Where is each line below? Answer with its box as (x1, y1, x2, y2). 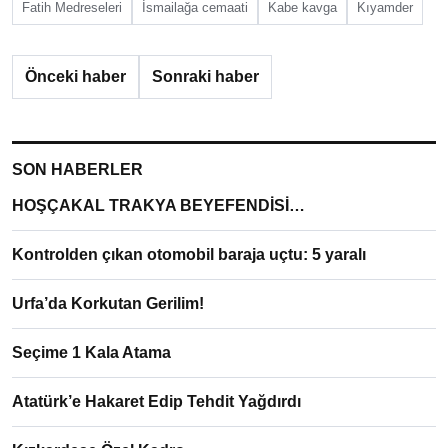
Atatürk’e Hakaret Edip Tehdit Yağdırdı (12, 393, 301, 411)
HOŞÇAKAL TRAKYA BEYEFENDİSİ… (12, 197, 305, 215)
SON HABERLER (12, 161, 143, 179)
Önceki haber (25, 68, 126, 86)
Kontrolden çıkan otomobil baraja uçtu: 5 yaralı (12, 246, 366, 264)
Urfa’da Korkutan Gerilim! (12, 295, 204, 313)
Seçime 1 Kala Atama (12, 344, 171, 362)
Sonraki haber (152, 68, 259, 86)
